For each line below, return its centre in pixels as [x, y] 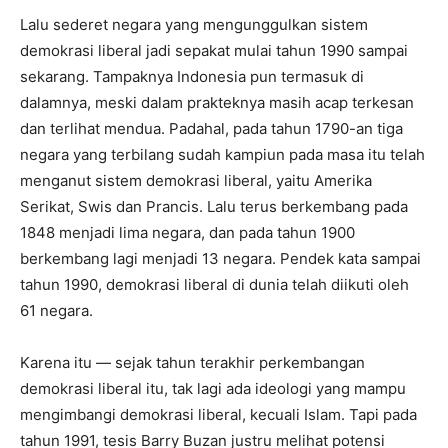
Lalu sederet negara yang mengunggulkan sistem [194, 24]
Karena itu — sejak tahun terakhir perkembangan [192, 362]
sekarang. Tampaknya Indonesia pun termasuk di [192, 76]
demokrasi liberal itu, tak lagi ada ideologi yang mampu [213, 388]
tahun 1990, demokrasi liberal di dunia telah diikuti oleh [214, 284]
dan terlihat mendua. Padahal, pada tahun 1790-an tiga [211, 128]
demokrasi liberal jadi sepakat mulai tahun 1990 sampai [214, 50]
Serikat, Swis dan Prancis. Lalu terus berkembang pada [214, 206]
